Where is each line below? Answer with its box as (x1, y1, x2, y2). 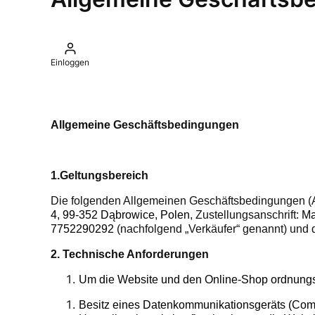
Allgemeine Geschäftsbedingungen (51, 119, 239, 131)
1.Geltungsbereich (51, 169, 148, 182)
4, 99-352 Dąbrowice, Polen (51, 209, 190, 221)
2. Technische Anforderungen (51, 248, 209, 261)
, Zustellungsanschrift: (190, 209, 302, 221)
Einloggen (51, 57, 89, 68)
